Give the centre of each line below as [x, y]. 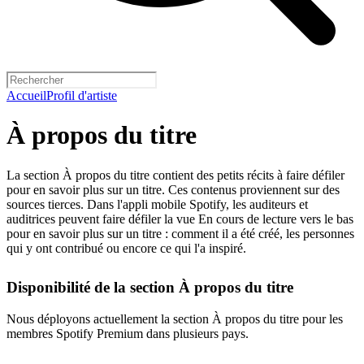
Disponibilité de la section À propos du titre [150, 287]
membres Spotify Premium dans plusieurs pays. [128, 333]
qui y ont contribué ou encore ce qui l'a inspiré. [126, 248]
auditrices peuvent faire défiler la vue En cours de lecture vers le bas [180, 219]
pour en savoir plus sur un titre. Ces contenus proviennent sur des [173, 189]
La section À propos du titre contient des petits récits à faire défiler [175, 175]
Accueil [26, 95]
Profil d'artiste [82, 95]
